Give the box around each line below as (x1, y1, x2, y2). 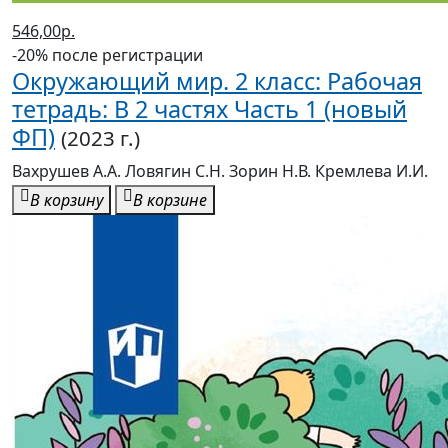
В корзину (30, 189, 103, 212)
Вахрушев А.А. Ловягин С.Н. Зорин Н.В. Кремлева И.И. (12, 160, 428, 183)
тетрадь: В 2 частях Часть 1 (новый (12, 93, 407, 126)
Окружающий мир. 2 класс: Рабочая (12, 65, 422, 98)
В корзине (133, 189, 207, 212)
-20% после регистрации (12, 44, 203, 67)
